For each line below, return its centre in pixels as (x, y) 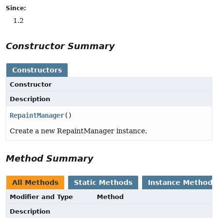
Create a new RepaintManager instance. (78, 131)
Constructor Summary (60, 46)
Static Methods (103, 183)
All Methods (35, 183)
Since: (16, 8)
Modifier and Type (41, 197)
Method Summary (50, 159)
